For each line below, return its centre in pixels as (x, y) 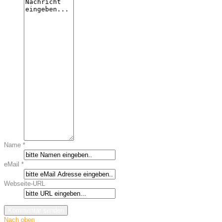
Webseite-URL (25, 183)
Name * (15, 145)
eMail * (14, 164)
